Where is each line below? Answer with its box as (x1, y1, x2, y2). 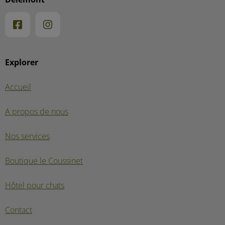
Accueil (5, 82, 31, 92)
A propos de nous (5, 107, 68, 117)
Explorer (5, 58, 38, 67)
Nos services (5, 132, 50, 141)
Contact (5, 205, 32, 215)
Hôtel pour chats (5, 181, 64, 190)
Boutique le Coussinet (5, 156, 83, 166)
